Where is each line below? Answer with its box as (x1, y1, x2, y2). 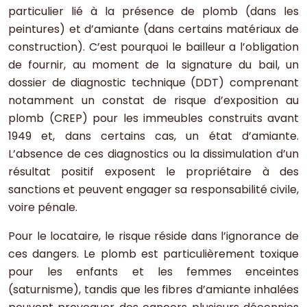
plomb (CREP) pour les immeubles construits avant (8, 110, 299, 127)
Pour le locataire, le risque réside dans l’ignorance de (8, 228, 299, 245)
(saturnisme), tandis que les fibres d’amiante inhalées (8, 282, 299, 298)
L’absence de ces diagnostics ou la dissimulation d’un (8, 146, 299, 162)
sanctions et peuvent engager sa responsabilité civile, (8, 182, 299, 198)
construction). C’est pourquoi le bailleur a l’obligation (8, 39, 299, 56)
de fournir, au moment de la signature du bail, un (8, 57, 299, 73)
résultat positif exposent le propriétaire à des (8, 164, 299, 180)
